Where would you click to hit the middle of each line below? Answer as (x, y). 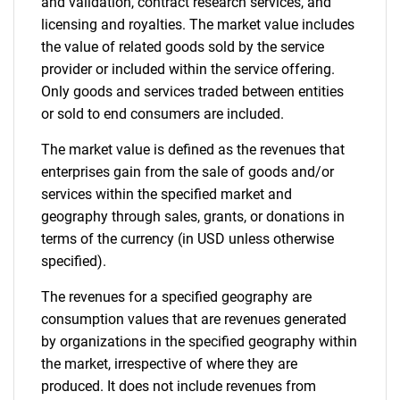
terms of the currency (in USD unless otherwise (187, 239)
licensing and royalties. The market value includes (198, 25)
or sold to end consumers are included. (162, 114)
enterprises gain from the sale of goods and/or (187, 172)
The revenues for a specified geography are (176, 297)
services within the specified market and (167, 194)
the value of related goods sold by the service (183, 47)
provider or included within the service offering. (188, 69)
